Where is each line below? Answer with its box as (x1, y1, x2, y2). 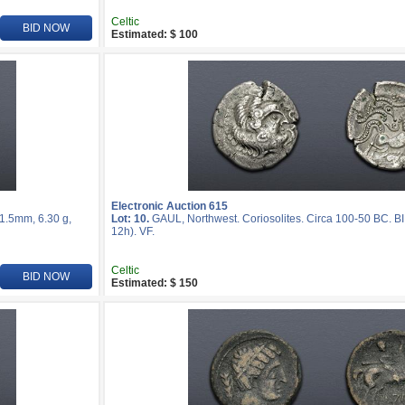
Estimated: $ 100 (111, 28, 198, 41)
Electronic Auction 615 (111, 200, 228, 212)
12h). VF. (111, 225, 155, 238)
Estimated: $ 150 (111, 277, 198, 289)
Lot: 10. (111, 212, 149, 225)
